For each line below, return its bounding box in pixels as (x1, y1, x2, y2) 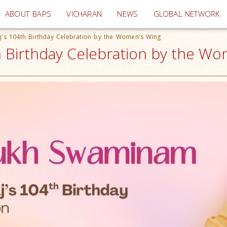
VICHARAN (66, 9, 102, 19)
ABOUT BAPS (5, 9, 52, 19)
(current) (101, 8, 133, 19)
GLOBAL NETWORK (153, 9, 220, 19)
